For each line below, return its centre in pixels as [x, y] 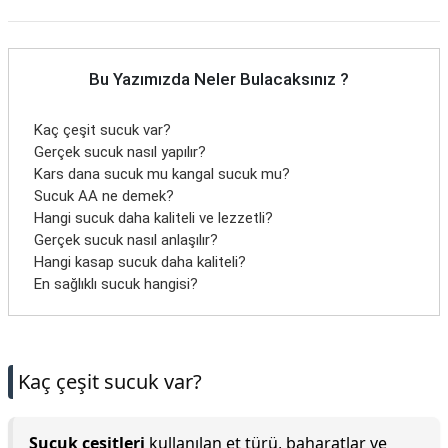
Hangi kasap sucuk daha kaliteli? [140, 262]
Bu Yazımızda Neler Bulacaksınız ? [219, 79]
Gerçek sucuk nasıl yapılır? [120, 152]
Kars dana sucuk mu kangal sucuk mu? [162, 174]
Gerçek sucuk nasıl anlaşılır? [126, 240]
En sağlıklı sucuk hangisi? [116, 284]
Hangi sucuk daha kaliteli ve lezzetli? [153, 218]
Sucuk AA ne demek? [104, 196]
